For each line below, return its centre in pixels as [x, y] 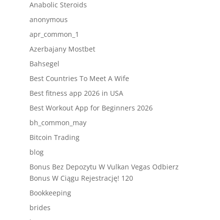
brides [40, 207]
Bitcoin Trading [54, 137]
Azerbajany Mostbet [62, 49]
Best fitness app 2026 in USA [76, 93]
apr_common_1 [54, 34]
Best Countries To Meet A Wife [79, 78]
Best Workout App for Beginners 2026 [91, 108]
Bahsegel [44, 64]
